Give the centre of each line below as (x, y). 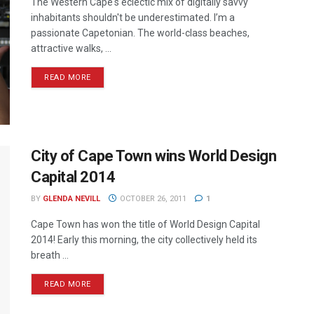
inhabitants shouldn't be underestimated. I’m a (133, 18)
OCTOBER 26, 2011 (152, 199)
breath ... (50, 255)
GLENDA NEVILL (71, 199)
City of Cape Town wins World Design (154, 156)
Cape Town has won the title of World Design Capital (145, 225)
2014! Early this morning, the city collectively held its (144, 240)
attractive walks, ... (71, 48)
